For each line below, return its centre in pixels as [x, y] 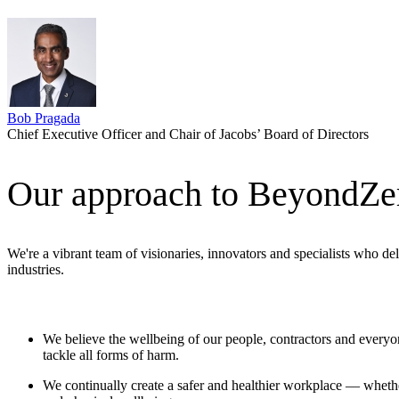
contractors [301, 339]
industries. [36, 270]
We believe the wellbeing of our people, [156, 339]
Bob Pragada [44, 118]
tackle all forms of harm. [111, 355]
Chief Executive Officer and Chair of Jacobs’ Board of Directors [188, 134]
